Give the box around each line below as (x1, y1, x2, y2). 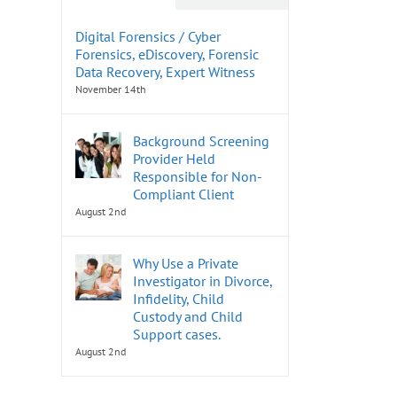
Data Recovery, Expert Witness (74, 62, 255, 81)
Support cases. (132, 324, 221, 343)
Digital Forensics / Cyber (74, 27, 221, 45)
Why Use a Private (132, 253, 238, 272)
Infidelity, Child (132, 289, 224, 307)
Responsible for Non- (132, 167, 262, 185)
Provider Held (132, 149, 215, 167)
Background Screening (132, 131, 269, 150)
